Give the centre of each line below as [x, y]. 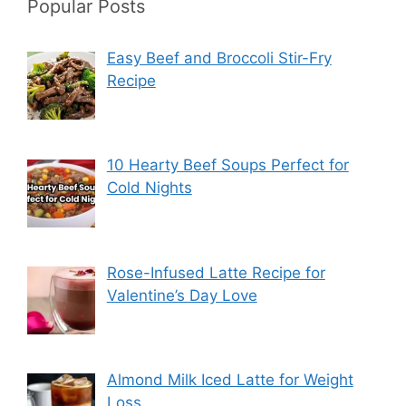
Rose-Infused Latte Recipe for [216, 272]
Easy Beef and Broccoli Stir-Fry [219, 58]
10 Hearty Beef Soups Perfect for [227, 165]
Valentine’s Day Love [182, 295]
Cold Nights [149, 188]
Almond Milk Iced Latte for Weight [230, 380]
